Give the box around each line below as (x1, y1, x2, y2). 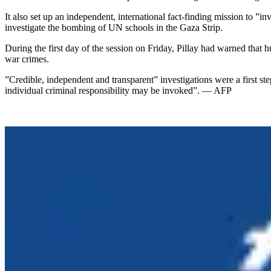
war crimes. (5, 54, 49, 65)
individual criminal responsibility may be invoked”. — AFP (5, 85, 232, 96)
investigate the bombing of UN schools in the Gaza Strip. (5, 22, 223, 33)
